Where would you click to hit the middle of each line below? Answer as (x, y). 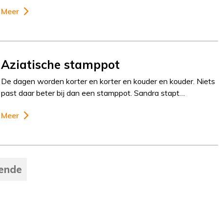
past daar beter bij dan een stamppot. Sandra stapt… (93, 93)
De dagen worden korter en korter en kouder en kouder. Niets (108, 81)
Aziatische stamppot (61, 64)
